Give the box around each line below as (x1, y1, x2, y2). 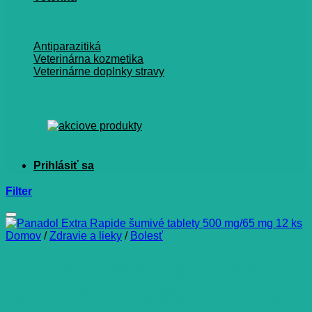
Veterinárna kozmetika (33, 53, 143, 65)
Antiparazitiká (33, 40, 101, 52)
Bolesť (130, 230, 163, 242)
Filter (6, 185, 32, 197)
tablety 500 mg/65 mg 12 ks (6, 283, 282, 309)
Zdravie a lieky (49, 230, 122, 242)
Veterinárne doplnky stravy (33, 65, 164, 77)
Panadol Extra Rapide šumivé (6, 257, 301, 283)
